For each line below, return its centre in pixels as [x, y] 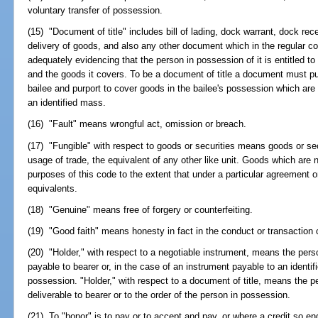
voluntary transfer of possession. [95, 10]
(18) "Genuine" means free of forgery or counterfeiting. [141, 209]
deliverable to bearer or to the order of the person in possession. [159, 295]
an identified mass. [67, 103]
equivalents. [53, 188]
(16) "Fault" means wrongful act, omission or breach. [137, 124]
